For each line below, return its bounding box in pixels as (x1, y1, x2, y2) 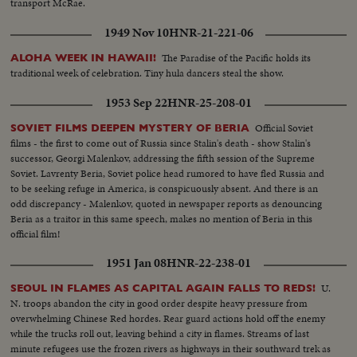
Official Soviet (255, 120, 314, 135)
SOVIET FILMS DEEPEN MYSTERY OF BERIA (10, 121, 250, 134)
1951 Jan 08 (106, 254, 167, 272)
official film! (10, 226, 61, 241)
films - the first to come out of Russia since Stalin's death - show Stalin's (10, 135, 312, 151)
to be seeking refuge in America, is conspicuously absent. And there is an (10, 180, 319, 196)
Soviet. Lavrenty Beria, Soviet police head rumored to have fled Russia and (10, 165, 325, 181)
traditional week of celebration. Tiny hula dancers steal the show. (10, 65, 284, 80)
